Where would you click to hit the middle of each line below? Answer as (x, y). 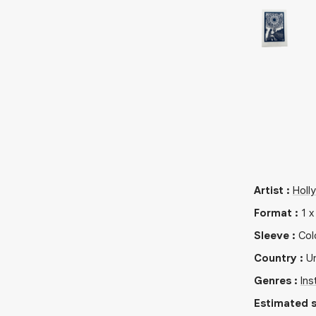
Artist (268, 190)
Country (275, 258)
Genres (272, 281)
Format (273, 213)
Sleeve (271, 236)
